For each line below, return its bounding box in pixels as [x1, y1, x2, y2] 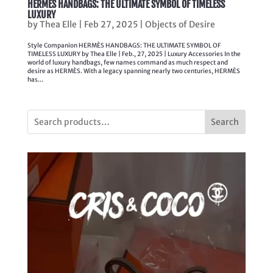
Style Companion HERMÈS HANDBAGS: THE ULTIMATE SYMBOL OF [27, 41, 221, 50]
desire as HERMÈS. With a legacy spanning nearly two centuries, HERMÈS [27, 67, 240, 76]
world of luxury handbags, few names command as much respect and [27, 58, 228, 67]
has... [27, 76, 43, 84]
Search [211, 116, 239, 128]
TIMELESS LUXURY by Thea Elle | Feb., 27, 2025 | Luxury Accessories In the [27, 50, 241, 58]
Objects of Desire [144, 19, 215, 30]
